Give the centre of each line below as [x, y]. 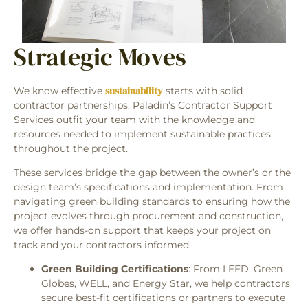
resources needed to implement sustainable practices [142, 134]
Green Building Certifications [115, 269]
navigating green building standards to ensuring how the [152, 202]
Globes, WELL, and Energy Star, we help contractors [166, 284]
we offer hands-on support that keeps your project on [142, 231]
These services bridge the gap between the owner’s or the [152, 173]
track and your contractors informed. [104, 245]
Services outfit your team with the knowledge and [134, 119]
